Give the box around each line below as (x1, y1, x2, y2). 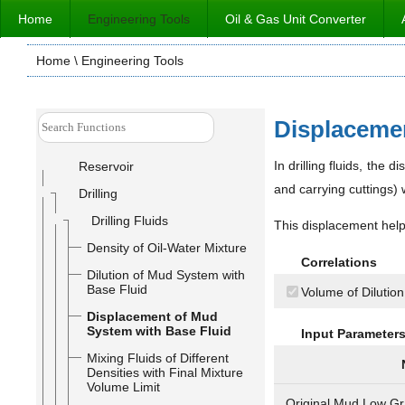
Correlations (300, 255, 377, 269)
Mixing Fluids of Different (87, 351, 229, 365)
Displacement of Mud (87, 309, 218, 324)
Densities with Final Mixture (87, 365, 243, 380)
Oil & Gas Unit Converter (225, 12, 366, 26)
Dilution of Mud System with (87, 268, 245, 282)
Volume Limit (87, 380, 160, 394)
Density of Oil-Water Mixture (87, 240, 247, 255)
